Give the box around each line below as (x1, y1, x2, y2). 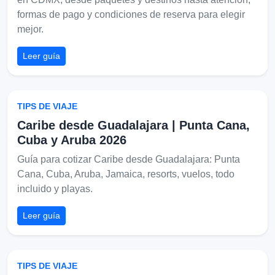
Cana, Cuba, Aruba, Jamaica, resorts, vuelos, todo (17, 168, 234, 179)
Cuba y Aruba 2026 (17, 133, 126, 147)
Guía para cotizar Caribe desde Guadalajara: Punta (17, 153, 240, 165)
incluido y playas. (17, 183, 93, 194)
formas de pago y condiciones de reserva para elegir (17, 9, 245, 20)
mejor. (17, 23, 44, 34)
